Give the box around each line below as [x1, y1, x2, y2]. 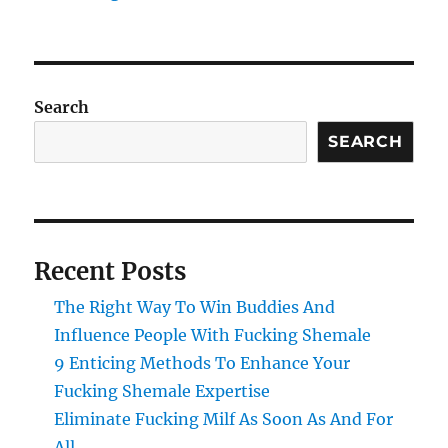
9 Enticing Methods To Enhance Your [54, 353, 351, 373]
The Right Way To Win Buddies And [54, 297, 336, 317]
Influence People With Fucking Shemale [54, 325, 372, 345]
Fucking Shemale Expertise [54, 381, 271, 401]
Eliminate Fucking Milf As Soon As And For [54, 409, 394, 429]
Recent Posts [34, 256, 187, 287]
